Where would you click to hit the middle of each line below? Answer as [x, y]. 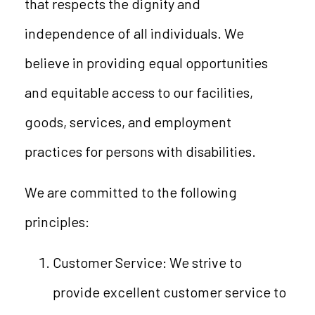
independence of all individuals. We [134, 33]
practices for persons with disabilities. [140, 151]
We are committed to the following [130, 192]
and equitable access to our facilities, [139, 92]
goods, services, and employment [128, 122]
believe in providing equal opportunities [146, 63]
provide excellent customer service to [169, 292]
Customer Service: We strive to [147, 262]
